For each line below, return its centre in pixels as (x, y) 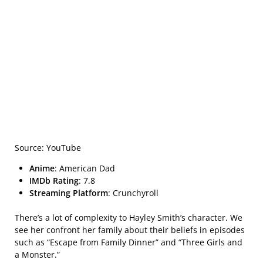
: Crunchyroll (133, 193)
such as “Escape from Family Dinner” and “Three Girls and (129, 242)
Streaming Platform (69, 193)
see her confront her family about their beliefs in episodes (130, 230)
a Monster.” (37, 255)
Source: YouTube (48, 148)
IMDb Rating (54, 181)
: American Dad (85, 168)
